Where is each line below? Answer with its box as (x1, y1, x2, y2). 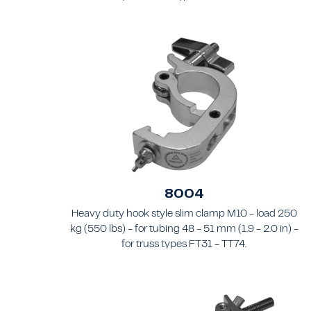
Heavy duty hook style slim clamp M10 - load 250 (71, 210, 297, 219)
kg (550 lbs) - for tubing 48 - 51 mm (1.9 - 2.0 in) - (69, 225, 299, 235)
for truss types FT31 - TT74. (121, 240, 247, 250)
